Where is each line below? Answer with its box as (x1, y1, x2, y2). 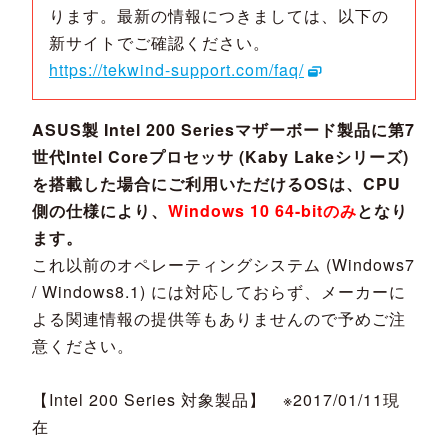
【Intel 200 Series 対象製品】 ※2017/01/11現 (32, 387, 400, 411)
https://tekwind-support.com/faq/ (49, 57, 304, 81)
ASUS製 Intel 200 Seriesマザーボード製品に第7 (32, 117, 415, 141)
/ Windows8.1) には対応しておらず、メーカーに (32, 279, 406, 303)
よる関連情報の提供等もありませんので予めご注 (32, 306, 406, 330)
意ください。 (32, 333, 134, 357)
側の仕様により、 (32, 198, 168, 222)
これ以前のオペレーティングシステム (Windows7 (32, 252, 415, 276)
